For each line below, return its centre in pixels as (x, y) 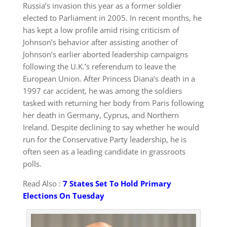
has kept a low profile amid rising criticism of (101, 30)
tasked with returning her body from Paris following (113, 103)
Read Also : (43, 184)
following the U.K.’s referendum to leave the (99, 67)
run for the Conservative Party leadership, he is (104, 140)
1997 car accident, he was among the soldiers (102, 91)
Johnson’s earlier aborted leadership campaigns (105, 54)
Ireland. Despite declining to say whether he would (111, 127)
